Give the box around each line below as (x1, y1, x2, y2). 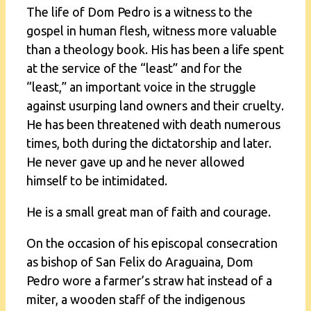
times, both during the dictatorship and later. (26, 135, 271, 150)
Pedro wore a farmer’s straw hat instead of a (26, 273, 272, 287)
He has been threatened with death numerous (26, 117, 280, 131)
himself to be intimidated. (26, 173, 167, 187)
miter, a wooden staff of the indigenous (26, 292, 245, 306)
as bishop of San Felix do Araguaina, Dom (26, 254, 253, 269)
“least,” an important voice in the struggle (26, 79, 256, 94)
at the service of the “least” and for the (26, 60, 242, 75)
